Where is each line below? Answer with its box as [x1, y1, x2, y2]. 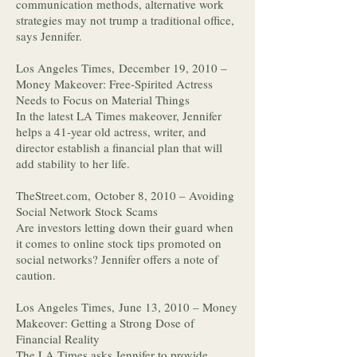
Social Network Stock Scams [16, 203, 162, 219]
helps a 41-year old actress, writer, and [16, 124, 206, 139]
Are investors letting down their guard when [16, 219, 233, 235]
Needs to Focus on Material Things [16, 92, 190, 108]
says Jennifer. [16, 28, 90, 44]
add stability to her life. [16, 155, 134, 171]
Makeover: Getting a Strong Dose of [16, 315, 194, 331]
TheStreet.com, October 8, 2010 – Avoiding [16, 187, 234, 203]
